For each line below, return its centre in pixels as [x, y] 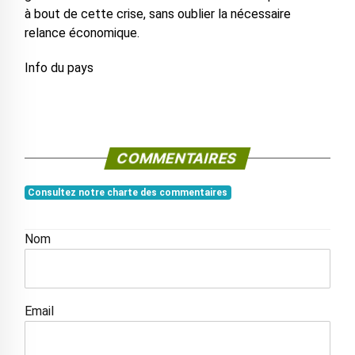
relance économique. [82, 33]
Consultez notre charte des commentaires [128, 193]
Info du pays [59, 68]
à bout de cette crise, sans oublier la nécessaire [157, 14]
